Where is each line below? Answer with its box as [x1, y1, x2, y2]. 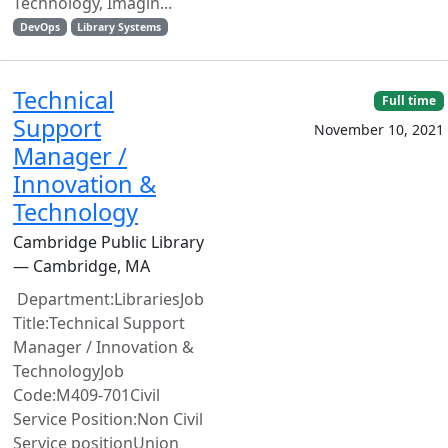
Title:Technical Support [13, 312, 185, 334]
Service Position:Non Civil [13, 408, 203, 430]
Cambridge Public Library [13, 231, 204, 253]
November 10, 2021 [314, 120, 444, 140]
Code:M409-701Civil [13, 384, 160, 406]
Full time [382, 92, 437, 109]
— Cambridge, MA [13, 255, 150, 277]
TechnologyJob [13, 360, 124, 382]
